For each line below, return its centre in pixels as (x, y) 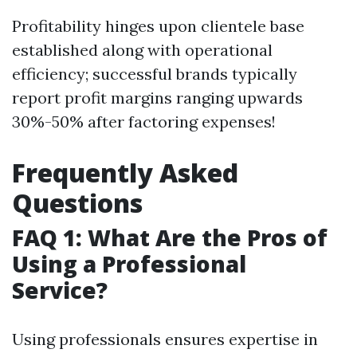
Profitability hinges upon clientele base (158, 26)
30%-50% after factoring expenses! (144, 122)
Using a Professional (129, 264)
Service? (60, 290)
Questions (77, 203)
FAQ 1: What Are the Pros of (170, 237)
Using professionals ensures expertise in (165, 339)
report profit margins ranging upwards (157, 98)
